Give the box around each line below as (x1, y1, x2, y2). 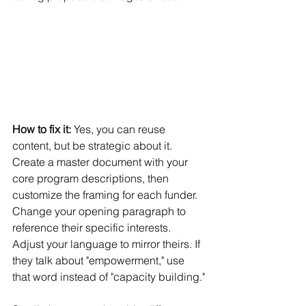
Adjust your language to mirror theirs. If (12, 236, 203, 251)
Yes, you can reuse (71, 122, 168, 136)
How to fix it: (12, 122, 71, 136)
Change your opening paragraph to (12, 204, 189, 218)
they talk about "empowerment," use (12, 253, 187, 267)
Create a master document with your (12, 154, 191, 169)
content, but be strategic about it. (12, 138, 175, 152)
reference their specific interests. (12, 220, 173, 234)
